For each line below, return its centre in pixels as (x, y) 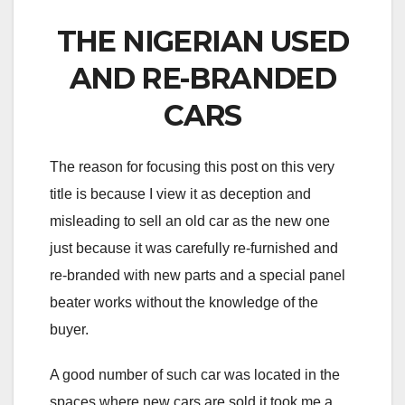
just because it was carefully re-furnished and (194, 248)
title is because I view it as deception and (180, 193)
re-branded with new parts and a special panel (198, 275)
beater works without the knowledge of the (184, 302)
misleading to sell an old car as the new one (190, 221)
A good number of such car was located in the (195, 374)
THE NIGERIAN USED (202, 41)
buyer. (69, 329)
